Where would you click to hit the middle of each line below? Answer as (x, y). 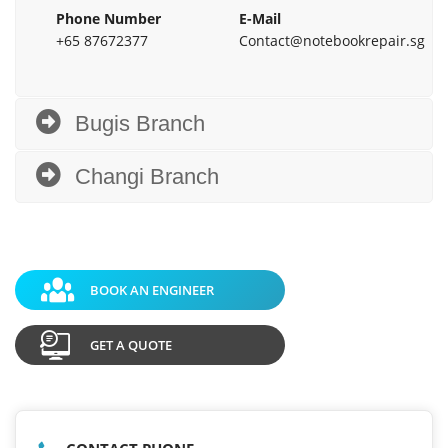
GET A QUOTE (131, 344)
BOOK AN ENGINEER (152, 289)
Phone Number (108, 19)
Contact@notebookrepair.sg (332, 41)
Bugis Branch (140, 124)
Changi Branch (147, 177)
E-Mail (260, 19)
